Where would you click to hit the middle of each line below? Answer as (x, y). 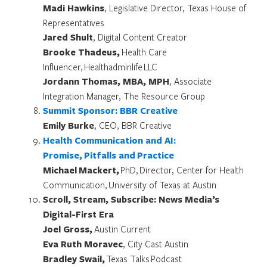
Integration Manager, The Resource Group (125, 96)
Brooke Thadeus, (82, 52)
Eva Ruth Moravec (83, 244)
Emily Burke (69, 125)
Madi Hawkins (74, 8)
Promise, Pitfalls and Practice (108, 155)
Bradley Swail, (74, 259)
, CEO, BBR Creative (133, 125)
